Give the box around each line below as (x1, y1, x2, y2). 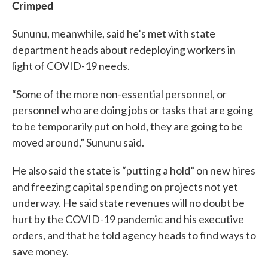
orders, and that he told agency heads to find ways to (12, 229, 256, 242)
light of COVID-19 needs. (12, 59, 130, 72)
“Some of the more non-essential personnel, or (12, 87, 227, 100)
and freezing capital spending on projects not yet (12, 180, 238, 193)
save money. (12, 245, 69, 258)
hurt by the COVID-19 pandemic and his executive (12, 212, 244, 226)
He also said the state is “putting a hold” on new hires (12, 164, 255, 177)
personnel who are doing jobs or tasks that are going (12, 103, 253, 117)
